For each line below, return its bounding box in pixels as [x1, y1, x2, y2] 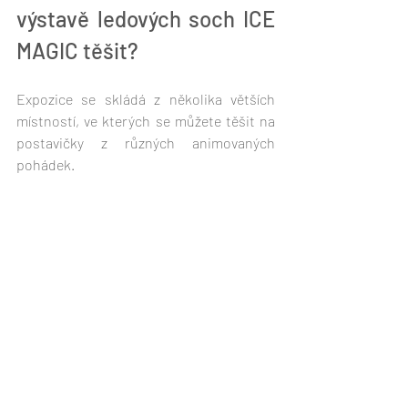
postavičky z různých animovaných [16, 134, 275, 152]
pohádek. [16, 156, 77, 174]
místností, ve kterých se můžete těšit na [16, 112, 275, 130]
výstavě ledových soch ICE [16, 5, 275, 33]
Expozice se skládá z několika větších [16, 90, 275, 108]
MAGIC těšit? [16, 37, 138, 65]
